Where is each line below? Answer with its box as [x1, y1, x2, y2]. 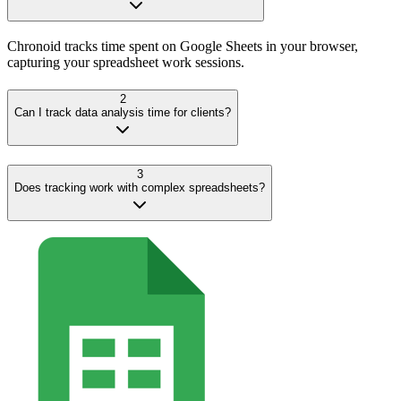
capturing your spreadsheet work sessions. [7, 55, 244, 71]
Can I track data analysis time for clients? [14, 105, 231, 119]
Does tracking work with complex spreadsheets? [14, 180, 265, 194]
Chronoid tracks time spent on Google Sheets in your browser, [7, 38, 358, 55]
